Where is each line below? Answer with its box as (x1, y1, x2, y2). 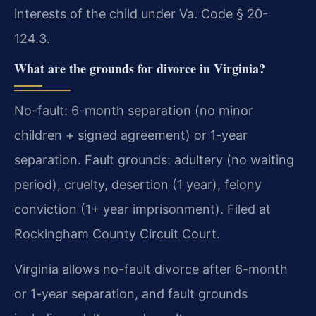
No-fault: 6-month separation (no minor (14, 102, 253, 118)
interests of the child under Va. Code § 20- (14, 6, 268, 21)
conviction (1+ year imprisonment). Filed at (14, 201, 271, 217)
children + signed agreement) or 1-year (14, 127, 248, 142)
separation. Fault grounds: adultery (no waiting (14, 152, 294, 167)
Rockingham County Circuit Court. (14, 226, 220, 241)
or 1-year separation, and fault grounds (14, 286, 248, 301)
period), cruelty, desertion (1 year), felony (14, 176, 262, 192)
